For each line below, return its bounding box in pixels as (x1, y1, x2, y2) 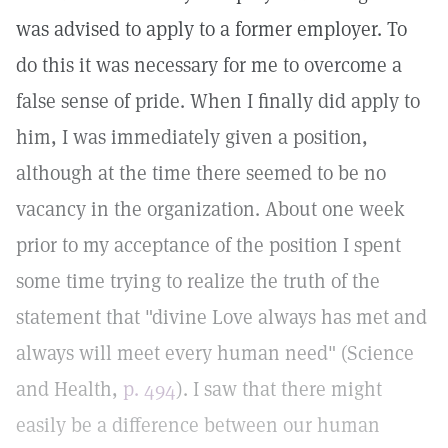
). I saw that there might (176, 376, 382, 402)
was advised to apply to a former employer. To (16, 16, 407, 42)
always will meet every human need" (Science (16, 340, 414, 366)
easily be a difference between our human (16, 412, 380, 438)
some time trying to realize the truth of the (16, 268, 380, 294)
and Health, (16, 376, 123, 402)
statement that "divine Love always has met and (16, 304, 427, 330)
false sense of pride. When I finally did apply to (16, 88, 420, 114)
